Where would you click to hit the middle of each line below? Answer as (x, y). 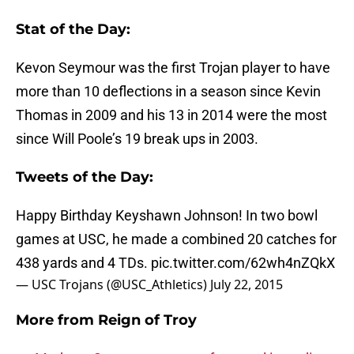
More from (57, 320)
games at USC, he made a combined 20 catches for (176, 239)
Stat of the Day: (73, 30)
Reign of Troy (147, 320)
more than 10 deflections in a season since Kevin (168, 92)
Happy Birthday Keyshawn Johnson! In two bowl (167, 216)
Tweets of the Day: (85, 177)
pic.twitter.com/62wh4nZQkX (243, 263)
